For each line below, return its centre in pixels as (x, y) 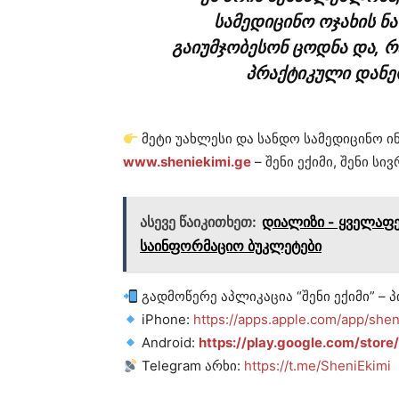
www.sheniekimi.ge (187, 162)
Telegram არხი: (191, 366)
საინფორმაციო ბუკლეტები (231, 246)
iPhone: (166, 320)
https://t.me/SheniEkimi (318, 366)
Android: (169, 343)
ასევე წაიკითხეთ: (198, 222)
